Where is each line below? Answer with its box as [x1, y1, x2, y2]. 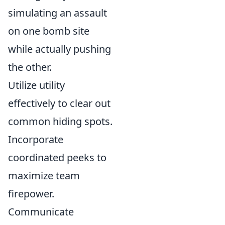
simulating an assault [8, 6, 107, 20]
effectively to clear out [8, 96, 110, 110]
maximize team [8, 169, 80, 182]
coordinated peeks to [8, 151, 106, 164]
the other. [8, 60, 52, 74]
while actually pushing [8, 42, 111, 56]
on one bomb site [8, 24, 89, 38]
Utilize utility [8, 78, 65, 92]
